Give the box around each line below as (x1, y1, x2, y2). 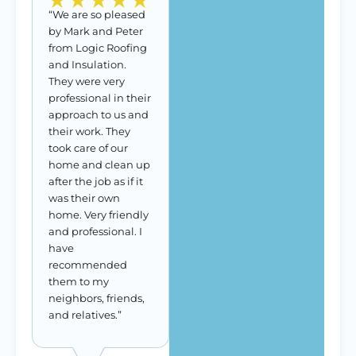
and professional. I (48, 225, 142, 238)
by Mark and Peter (48, 25, 143, 37)
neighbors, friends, (48, 292, 145, 304)
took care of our (48, 141, 128, 154)
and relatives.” (48, 308, 122, 321)
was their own (48, 192, 120, 204)
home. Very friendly (48, 208, 149, 221)
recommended (48, 258, 127, 271)
